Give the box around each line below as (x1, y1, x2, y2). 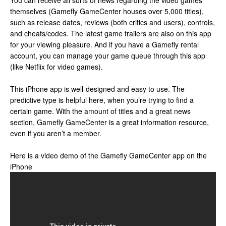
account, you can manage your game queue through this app (10, 50, 205, 61)
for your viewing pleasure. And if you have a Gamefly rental (10, 39, 199, 49)
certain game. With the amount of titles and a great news (10, 106, 191, 116)
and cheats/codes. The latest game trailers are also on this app (10, 28, 211, 38)
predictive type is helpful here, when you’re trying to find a (10, 95, 194, 105)
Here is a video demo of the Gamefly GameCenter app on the (10, 150, 207, 160)
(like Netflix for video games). (10, 62, 103, 72)
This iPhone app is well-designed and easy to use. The (10, 84, 185, 94)
